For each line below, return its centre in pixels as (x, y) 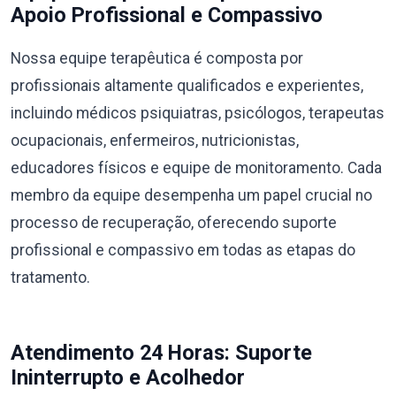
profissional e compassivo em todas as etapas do (183, 250)
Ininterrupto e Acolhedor (128, 377)
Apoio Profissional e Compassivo (167, 15)
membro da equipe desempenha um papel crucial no (191, 195)
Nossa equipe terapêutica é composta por (157, 58)
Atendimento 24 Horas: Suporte (161, 352)
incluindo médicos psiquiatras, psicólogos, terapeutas (198, 113)
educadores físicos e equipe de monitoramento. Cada (196, 168)
